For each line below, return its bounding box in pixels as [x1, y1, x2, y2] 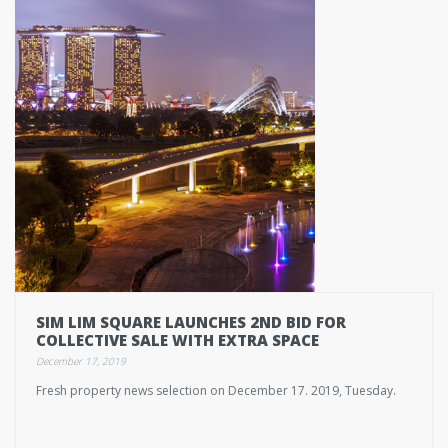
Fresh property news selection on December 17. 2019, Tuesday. [36, 382, 396, 399]
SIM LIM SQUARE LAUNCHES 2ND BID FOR [36, 312, 346, 332]
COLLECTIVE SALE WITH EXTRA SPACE [36, 330, 319, 350]
